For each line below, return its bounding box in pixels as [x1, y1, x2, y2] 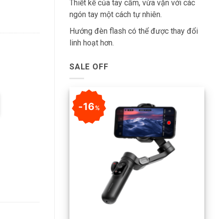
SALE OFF [69, 62, 109, 71]
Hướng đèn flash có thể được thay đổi [69, 26, 198, 36]
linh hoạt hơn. [69, 38, 114, 47]
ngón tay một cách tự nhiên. [69, 9, 162, 19]
